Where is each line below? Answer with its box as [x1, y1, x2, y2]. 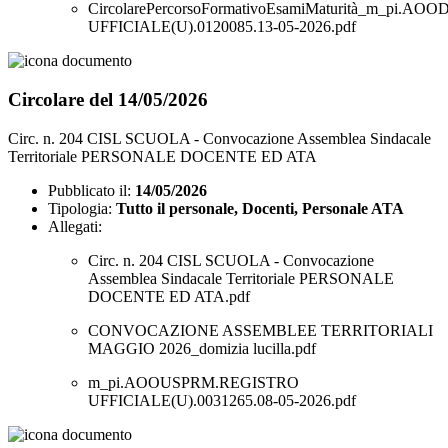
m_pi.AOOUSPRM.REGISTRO [88, 373, 299, 391]
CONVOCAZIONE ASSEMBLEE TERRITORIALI [88, 321, 433, 339]
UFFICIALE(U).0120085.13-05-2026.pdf [88, 18, 356, 36]
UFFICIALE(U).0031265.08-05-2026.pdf [88, 391, 356, 409]
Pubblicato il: [48, 181, 131, 199]
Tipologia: [48, 199, 112, 217]
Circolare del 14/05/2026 [8, 88, 208, 110]
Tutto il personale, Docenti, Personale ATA [116, 199, 404, 217]
